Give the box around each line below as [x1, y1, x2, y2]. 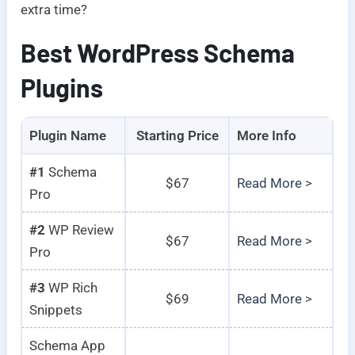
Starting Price [136, 128, 219, 144]
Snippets [29, 302, 82, 319]
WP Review [44, 222, 114, 239]
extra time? [21, 2, 88, 18]
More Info [236, 128, 296, 144]
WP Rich [44, 280, 97, 296]
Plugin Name [29, 128, 106, 144]
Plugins [21, 72, 104, 103]
